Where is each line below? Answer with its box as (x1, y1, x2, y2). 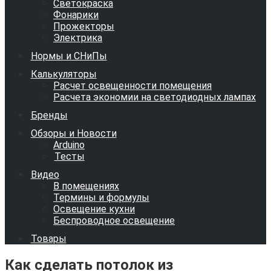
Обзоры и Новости (30, 128, 117, 139)
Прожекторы (53, 21, 114, 32)
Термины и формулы (53, 192, 149, 203)
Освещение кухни (53, 203, 135, 215)
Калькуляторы (30, 68, 97, 80)
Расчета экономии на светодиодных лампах (53, 91, 256, 103)
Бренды (30, 109, 68, 121)
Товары (30, 233, 67, 244)
